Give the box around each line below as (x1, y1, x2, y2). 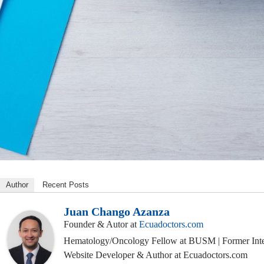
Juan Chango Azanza (64, 204, 170, 218)
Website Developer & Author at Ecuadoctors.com (64, 249, 247, 260)
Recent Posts (42, 180, 89, 189)
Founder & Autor (64, 219, 128, 229)
